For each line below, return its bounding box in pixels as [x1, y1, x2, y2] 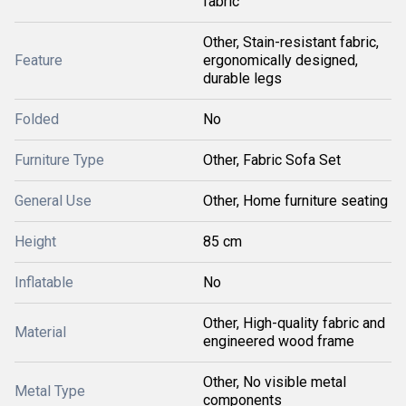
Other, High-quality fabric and [203, 314, 385, 332]
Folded [14, 111, 59, 128]
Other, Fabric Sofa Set [203, 151, 341, 169]
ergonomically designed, [203, 52, 358, 69]
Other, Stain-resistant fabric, [203, 34, 379, 51]
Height [14, 233, 56, 250]
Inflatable [14, 274, 73, 291]
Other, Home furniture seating [203, 192, 388, 209]
